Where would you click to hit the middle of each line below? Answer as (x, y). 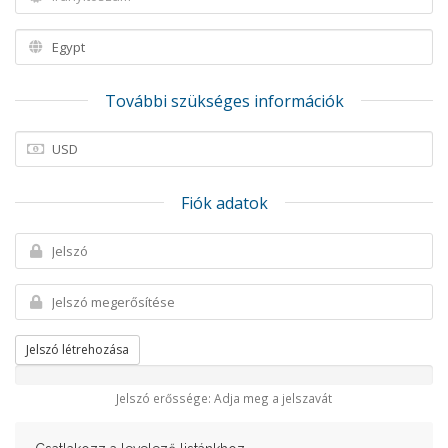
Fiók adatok (224, 203)
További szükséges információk (224, 101)
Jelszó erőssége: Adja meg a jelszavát (224, 398)
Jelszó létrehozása (77, 349)
